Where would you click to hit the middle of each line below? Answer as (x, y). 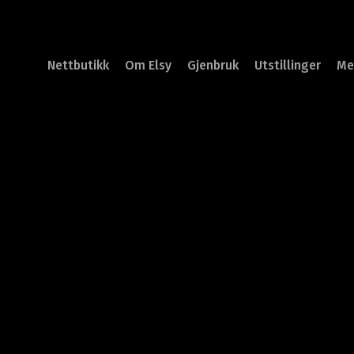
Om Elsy (148, 65)
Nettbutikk (78, 65)
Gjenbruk (213, 65)
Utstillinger (288, 65)
